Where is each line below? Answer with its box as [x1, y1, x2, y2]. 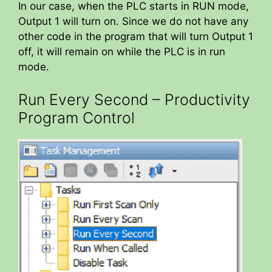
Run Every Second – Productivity [18, 90, 250, 109]
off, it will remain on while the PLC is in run [18, 46, 225, 58]
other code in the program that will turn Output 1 [18, 30, 253, 43]
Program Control [18, 108, 135, 127]
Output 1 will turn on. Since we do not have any [18, 15, 248, 28]
